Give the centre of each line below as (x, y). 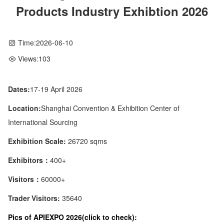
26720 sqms (87, 141)
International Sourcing (43, 122)
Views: (28, 59)
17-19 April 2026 (56, 89)
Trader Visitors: (35, 198)
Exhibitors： (29, 160)
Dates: (19, 89)
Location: (24, 108)
